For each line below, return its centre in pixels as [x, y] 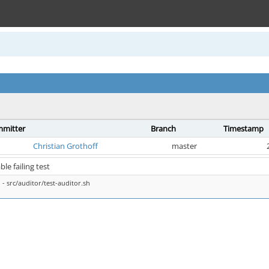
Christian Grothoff [65, 146]
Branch [163, 128]
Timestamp [243, 128]
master [184, 146]
